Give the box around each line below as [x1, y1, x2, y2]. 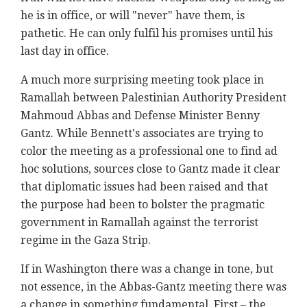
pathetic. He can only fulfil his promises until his [21, 27, 273, 40]
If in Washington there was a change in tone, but [21, 262, 273, 276]
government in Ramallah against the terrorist [21, 216, 258, 230]
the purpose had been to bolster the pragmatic [21, 198, 265, 212]
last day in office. [21, 45, 112, 58]
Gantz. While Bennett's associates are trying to [21, 127, 263, 140]
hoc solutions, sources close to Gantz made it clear [21, 162, 280, 176]
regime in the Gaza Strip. [21, 234, 153, 247]
